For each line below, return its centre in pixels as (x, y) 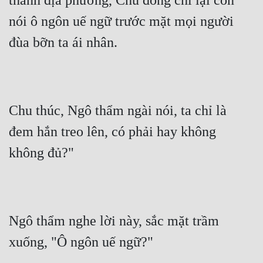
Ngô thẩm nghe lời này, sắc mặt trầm (114, 221)
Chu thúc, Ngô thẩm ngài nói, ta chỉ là (118, 111)
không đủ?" (41, 153)
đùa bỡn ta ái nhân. (63, 43)
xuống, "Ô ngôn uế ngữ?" (81, 242)
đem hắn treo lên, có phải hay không (112, 132)
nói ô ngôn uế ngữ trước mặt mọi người (121, 21)
